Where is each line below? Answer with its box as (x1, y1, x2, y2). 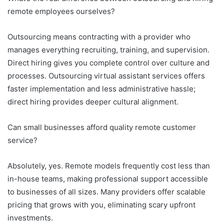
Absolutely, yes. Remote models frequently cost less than (7, 160, 210, 170)
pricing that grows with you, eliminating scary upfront (7, 199, 195, 209)
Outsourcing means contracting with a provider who (7, 31, 190, 41)
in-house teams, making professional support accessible (7, 173, 208, 183)
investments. (7, 212, 53, 222)
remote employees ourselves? (7, 6, 115, 16)
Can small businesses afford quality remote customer (7, 122, 196, 132)
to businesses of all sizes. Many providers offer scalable (7, 186, 205, 196)
